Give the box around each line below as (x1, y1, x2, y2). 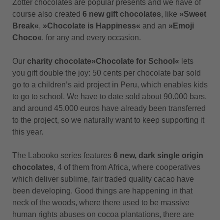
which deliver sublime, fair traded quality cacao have (12, 175, 194, 183)
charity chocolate (27, 57, 91, 65)
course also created (12, 10, 82, 18)
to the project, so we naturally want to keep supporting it (12, 116, 204, 124)
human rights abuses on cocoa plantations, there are (12, 210, 194, 219)
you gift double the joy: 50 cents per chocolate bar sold (12, 69, 201, 77)
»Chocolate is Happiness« (43, 22, 140, 30)
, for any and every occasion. (42, 33, 141, 42)
